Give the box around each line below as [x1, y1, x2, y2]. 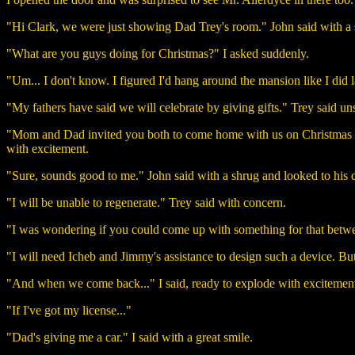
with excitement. [6, 141, 89, 155]
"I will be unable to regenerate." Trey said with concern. [6, 195, 286, 209]
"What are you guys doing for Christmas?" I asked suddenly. [6, 46, 309, 60]
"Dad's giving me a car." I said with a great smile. [6, 330, 253, 344]
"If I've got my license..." [6, 303, 132, 317]
